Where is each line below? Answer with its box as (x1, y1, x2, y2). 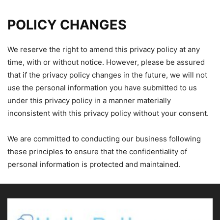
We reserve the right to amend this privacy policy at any (7, 45, 200, 54)
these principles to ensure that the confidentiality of (7, 147, 187, 156)
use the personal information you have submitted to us (7, 83, 197, 92)
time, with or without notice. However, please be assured (7, 57, 205, 67)
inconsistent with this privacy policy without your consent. (7, 109, 209, 118)
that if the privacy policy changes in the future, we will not (7, 70, 207, 80)
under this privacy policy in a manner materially (7, 96, 171, 105)
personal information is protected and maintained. (7, 160, 180, 169)
